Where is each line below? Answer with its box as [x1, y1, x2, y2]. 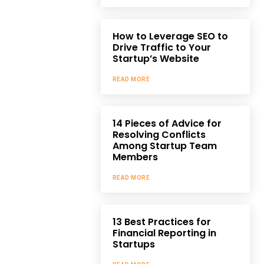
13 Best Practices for [112, 214, 211, 229]
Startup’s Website [112, 51, 199, 65]
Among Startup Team [112, 138, 217, 153]
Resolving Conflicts [112, 127, 206, 141]
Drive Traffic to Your [112, 40, 211, 54]
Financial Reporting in [112, 226, 216, 240]
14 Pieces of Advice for [112, 116, 222, 130]
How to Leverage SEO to [112, 29, 228, 43]
